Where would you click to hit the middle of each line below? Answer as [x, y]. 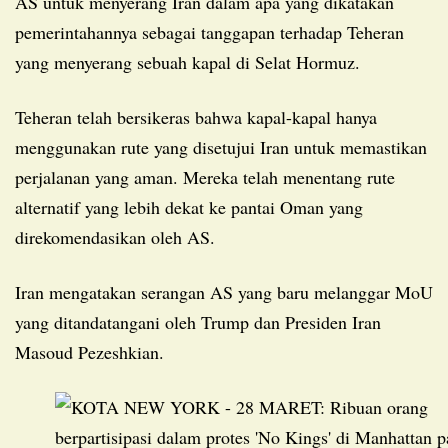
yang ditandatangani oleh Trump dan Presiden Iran [198, 321]
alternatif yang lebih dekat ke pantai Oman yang [189, 206]
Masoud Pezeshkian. [89, 351]
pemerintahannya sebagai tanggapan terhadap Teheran [209, 31]
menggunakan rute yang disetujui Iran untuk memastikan [221, 146]
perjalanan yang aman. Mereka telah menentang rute [205, 176]
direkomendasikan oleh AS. [115, 236]
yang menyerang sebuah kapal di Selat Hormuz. [187, 61]
